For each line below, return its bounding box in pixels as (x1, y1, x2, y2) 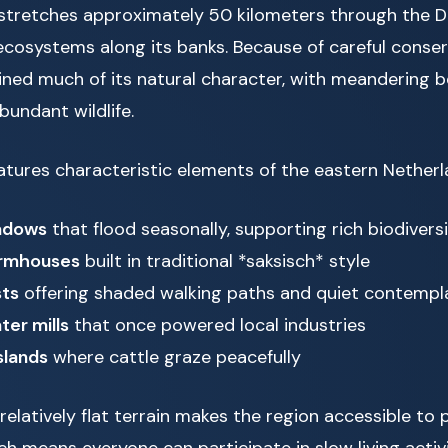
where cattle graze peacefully (48, 345, 301, 370)
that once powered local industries (69, 313, 366, 338)
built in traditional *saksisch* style (80, 249, 370, 274)
